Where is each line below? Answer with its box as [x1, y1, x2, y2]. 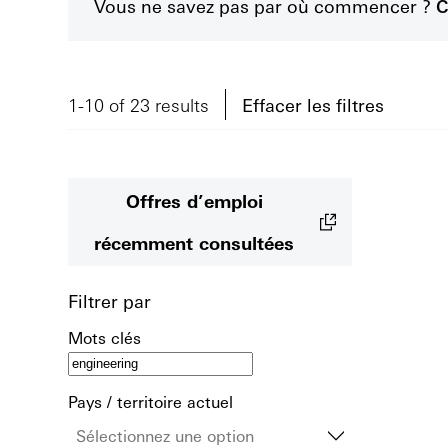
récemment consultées [94, 231, 294, 254]
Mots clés [68, 327, 141, 348]
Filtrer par [68, 289, 151, 312]
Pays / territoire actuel [68, 391, 233, 412]
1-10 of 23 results [68, 93, 209, 116]
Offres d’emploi [125, 189, 263, 212]
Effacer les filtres [242, 93, 384, 116]
